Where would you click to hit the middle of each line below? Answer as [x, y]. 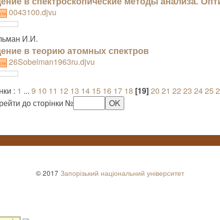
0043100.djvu [31, 12]
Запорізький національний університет [122, 173]
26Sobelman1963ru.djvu [51, 62]
